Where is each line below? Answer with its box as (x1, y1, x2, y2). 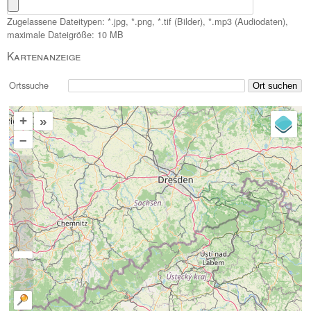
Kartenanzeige (7, 48, 81, 64)
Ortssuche (9, 78, 65, 92)
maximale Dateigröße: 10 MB (7, 27, 124, 41)
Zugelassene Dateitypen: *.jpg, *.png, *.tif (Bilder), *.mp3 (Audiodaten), (7, 14, 288, 28)
